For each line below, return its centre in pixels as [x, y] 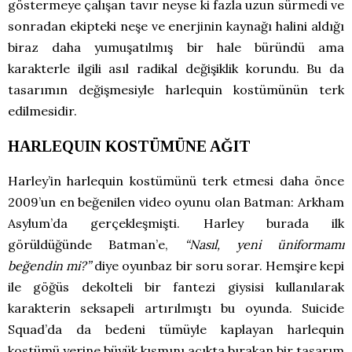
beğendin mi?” [50, 266]
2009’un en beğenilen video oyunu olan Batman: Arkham [176, 202]
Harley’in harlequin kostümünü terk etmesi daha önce [176, 181]
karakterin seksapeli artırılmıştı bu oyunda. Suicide [176, 308]
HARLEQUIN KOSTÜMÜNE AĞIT [129, 147]
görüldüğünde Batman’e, [96, 245]
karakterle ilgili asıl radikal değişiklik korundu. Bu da [176, 69]
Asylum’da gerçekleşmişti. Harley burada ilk [176, 224]
